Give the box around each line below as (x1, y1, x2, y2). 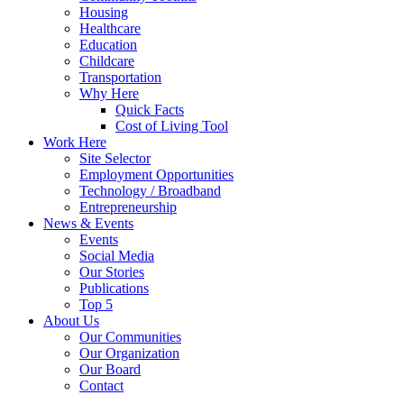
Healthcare (79, 21, 141, 36)
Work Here (43, 134, 106, 150)
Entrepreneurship (79, 199, 177, 215)
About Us (43, 313, 99, 328)
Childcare (79, 53, 134, 69)
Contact (79, 378, 124, 393)
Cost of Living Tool (115, 118, 228, 133)
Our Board (79, 362, 141, 377)
